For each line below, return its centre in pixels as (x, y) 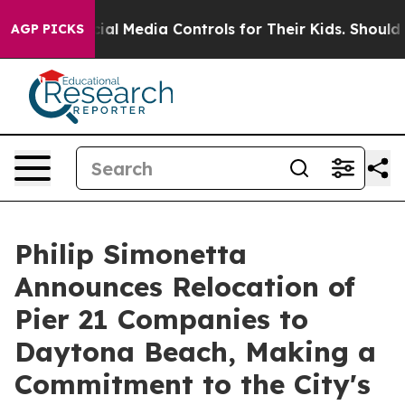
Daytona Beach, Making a (195, 352)
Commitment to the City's (193, 384)
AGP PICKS (47, 29)
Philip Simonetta (131, 254)
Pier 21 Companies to (161, 319)
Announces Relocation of (185, 287)
